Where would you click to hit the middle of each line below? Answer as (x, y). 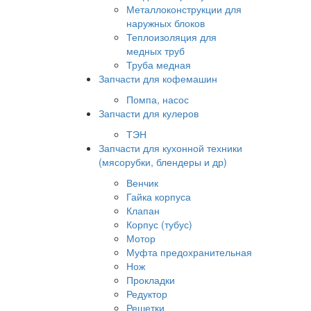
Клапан (143, 211)
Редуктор (147, 294)
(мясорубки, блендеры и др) (163, 162)
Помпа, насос (158, 100)
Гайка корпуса (159, 197)
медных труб (155, 51)
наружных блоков (166, 23)
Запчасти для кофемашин (158, 79)
